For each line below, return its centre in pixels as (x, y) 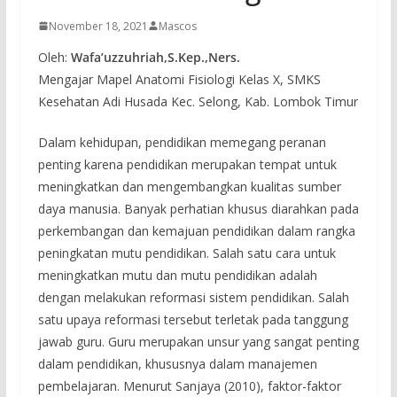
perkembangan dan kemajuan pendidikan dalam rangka (196, 230)
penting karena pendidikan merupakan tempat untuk (187, 164)
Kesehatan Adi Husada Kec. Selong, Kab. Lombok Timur (198, 101)
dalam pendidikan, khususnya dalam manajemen (177, 363)
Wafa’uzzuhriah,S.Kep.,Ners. (155, 57)
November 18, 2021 (98, 26)
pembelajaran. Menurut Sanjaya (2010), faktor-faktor (189, 385)
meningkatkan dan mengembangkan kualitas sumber (189, 186)
